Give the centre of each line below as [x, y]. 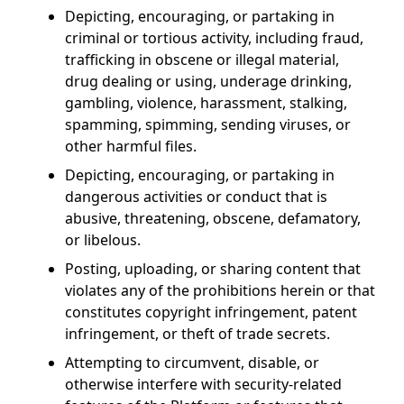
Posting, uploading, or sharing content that [213, 269]
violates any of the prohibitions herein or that [220, 290]
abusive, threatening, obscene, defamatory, [213, 218]
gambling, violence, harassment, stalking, [206, 103]
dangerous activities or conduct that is [196, 197]
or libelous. [103, 240]
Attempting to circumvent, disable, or [192, 363]
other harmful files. [131, 146]
